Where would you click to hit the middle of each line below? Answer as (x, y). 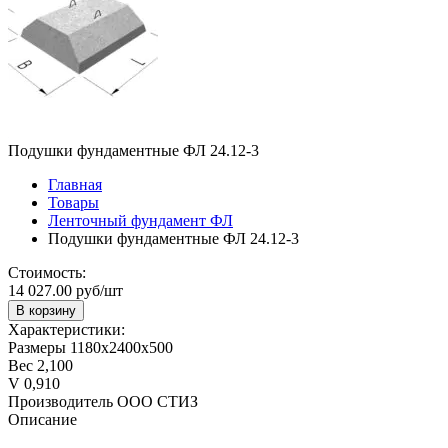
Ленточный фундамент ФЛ (140, 220)
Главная (75, 184)
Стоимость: (47, 272)
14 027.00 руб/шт (65, 290)
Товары (73, 202)
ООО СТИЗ (157, 401)
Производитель (60, 401)
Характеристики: (66, 329)
